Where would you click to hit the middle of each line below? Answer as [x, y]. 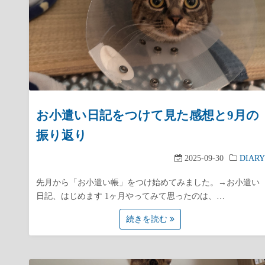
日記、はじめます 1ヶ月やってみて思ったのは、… [130, 196]
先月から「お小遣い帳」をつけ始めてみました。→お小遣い [148, 182]
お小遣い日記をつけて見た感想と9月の [148, 115]
